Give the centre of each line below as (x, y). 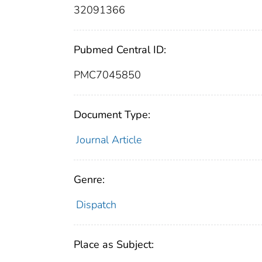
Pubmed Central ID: (120, 50)
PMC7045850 (107, 75)
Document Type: (112, 115)
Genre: (89, 180)
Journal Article (108, 140)
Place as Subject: (114, 245)
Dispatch (96, 205)
